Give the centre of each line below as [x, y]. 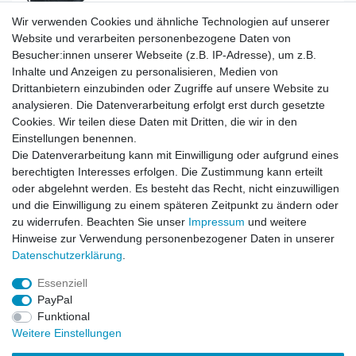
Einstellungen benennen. [74, 138]
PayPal [54, 300]
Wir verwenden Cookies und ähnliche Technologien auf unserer [171, 21]
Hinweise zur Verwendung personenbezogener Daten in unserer [173, 238]
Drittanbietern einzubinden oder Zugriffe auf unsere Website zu [170, 88]
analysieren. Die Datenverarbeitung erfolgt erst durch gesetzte [168, 105]
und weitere [276, 222]
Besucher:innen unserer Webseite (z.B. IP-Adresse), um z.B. [164, 55]
